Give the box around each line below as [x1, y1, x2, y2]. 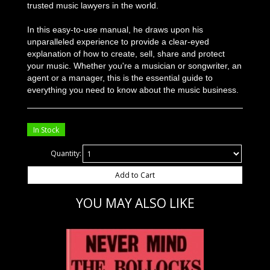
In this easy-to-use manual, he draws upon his [27, 25, 203, 34]
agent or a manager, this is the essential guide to [27, 73, 213, 83]
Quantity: [50, 148, 81, 159]
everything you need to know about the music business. [27, 85, 239, 95]
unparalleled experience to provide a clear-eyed [27, 37, 209, 46]
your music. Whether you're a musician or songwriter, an [27, 61, 242, 71]
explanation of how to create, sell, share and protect [27, 49, 225, 58]
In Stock [33, 124, 59, 134]
